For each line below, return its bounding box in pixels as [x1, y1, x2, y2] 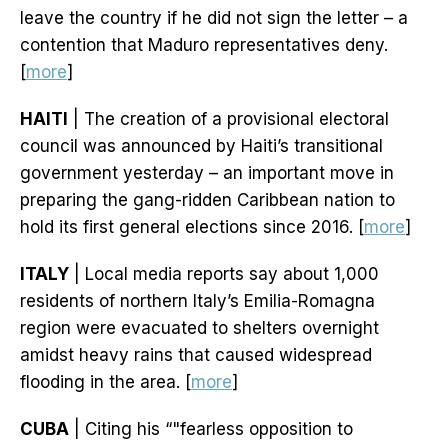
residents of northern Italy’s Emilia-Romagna [20, 291, 375, 312]
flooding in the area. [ [20, 372, 191, 393]
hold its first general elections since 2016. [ [20, 217, 364, 238]
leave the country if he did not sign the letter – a [20, 8, 408, 29]
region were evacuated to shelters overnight [20, 318, 379, 339]
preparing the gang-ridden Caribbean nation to [20, 190, 395, 211]
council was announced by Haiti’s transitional [20, 136, 383, 157]
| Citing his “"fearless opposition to [69, 419, 353, 440]
